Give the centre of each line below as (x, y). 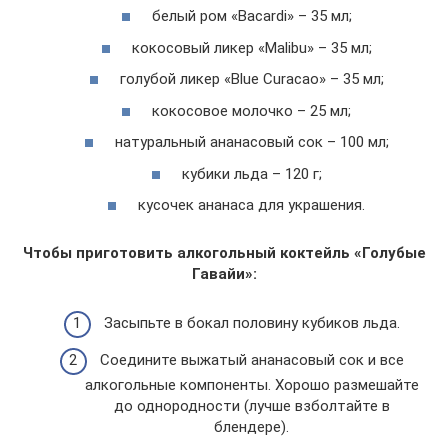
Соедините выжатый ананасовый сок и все (251, 360)
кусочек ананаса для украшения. (251, 205)
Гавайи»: (224, 274)
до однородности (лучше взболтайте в (251, 406)
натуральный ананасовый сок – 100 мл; (251, 142)
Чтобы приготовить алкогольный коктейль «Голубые (224, 253)
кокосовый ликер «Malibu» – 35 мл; (251, 47)
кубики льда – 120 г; (251, 173)
